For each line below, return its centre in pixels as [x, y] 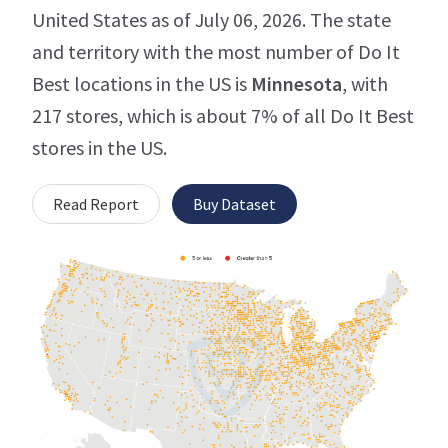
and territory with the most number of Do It [216, 52]
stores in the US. [99, 148]
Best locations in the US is [141, 84]
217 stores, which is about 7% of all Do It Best [223, 116]
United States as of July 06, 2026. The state [211, 20]
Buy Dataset [234, 204]
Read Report [96, 204]
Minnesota [296, 84]
